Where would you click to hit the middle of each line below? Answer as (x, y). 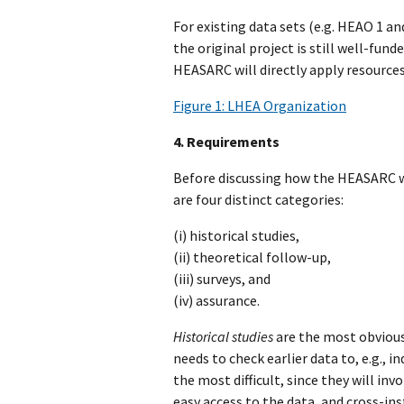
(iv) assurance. (216, 300)
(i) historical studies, (236, 235)
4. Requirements (226, 141)
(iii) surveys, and (222, 278)
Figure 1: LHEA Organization (260, 105)
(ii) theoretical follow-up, (252, 257)
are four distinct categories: (258, 199)
